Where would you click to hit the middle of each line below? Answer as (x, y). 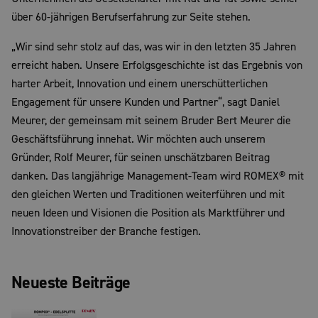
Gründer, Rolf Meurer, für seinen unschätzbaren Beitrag (141, 158)
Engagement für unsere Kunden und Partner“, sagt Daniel (146, 103)
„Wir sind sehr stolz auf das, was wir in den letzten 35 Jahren (154, 47)
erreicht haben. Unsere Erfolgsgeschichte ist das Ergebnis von (157, 66)
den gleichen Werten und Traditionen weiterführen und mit (148, 195)
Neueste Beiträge (71, 283)
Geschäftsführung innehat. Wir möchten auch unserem (138, 139)
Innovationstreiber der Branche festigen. (106, 232)
